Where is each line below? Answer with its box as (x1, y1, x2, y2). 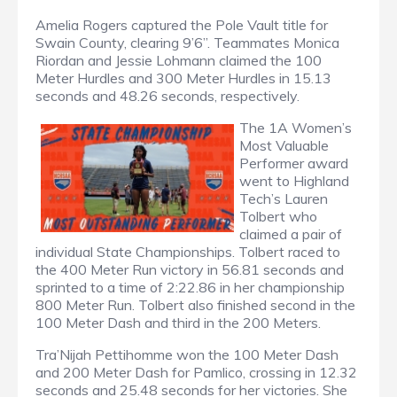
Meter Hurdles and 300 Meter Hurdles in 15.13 (35, 68, 331, 87)
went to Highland (239, 171, 349, 190)
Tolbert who (239, 206, 317, 225)
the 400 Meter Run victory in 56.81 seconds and (35, 260, 344, 278)
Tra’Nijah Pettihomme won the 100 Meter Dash (35, 345, 339, 363)
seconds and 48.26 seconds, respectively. (35, 86, 303, 105)
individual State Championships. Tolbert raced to (35, 242, 340, 261)
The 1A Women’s (239, 118, 352, 136)
